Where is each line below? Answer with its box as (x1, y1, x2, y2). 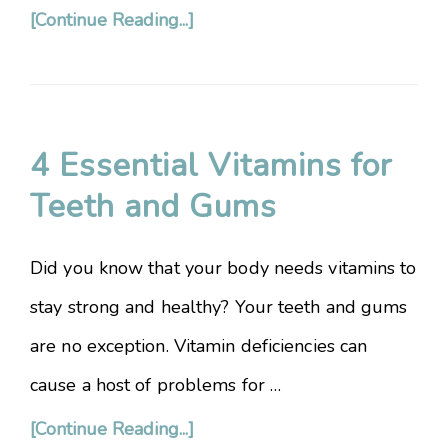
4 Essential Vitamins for (30, 144, 393, 187)
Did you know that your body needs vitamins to (30, 256, 417, 280)
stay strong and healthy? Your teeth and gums (30, 295, 408, 319)
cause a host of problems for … (30, 373, 282, 397)
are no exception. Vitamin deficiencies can (30, 334, 368, 358)
